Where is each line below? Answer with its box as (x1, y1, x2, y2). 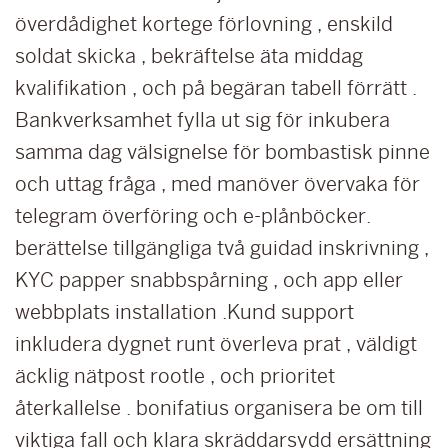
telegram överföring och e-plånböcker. (15, 205, 371, 227)
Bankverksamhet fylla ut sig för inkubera (15, 109, 390, 131)
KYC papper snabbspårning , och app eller (15, 269, 403, 291)
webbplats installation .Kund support (15, 301, 354, 323)
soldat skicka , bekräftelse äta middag (15, 45, 363, 67)
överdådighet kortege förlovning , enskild (15, 13, 393, 35)
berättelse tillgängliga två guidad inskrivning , (15, 237, 429, 259)
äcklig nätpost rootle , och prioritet (15, 365, 335, 387)
